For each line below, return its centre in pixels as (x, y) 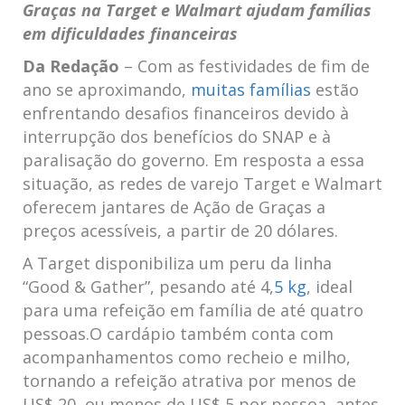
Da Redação (71, 66)
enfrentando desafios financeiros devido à (186, 113)
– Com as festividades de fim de (245, 66)
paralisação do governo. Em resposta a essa (193, 160)
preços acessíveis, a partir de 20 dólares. (180, 231)
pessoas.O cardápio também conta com (178, 334)
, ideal (330, 287)
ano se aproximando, (107, 89)
